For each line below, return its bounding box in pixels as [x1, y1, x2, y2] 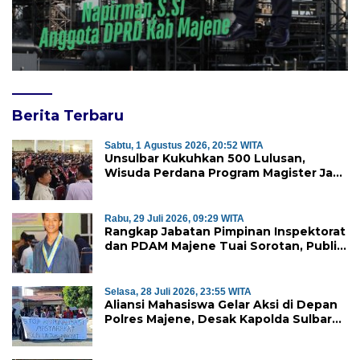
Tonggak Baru [104, 180, 191, 195]
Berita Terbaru [12, 107, 124, 125]
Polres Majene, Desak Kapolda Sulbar [104, 312, 332, 327]
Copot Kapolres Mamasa [104, 326, 253, 342]
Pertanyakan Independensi [104, 253, 271, 268]
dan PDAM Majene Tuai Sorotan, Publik [104, 239, 344, 254]
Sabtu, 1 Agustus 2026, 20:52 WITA [104, 140, 264, 152]
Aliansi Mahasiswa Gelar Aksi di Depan [104, 297, 337, 313]
